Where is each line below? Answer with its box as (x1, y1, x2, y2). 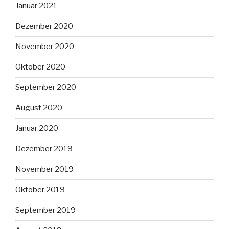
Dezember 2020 (15, 21, 73, 31)
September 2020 (15, 83, 76, 93)
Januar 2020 (15, 124, 58, 133)
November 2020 (15, 42, 74, 52)
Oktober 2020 (15, 62, 65, 72)
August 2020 (15, 103, 62, 113)
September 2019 (15, 205, 76, 215)
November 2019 (15, 165, 74, 174)
